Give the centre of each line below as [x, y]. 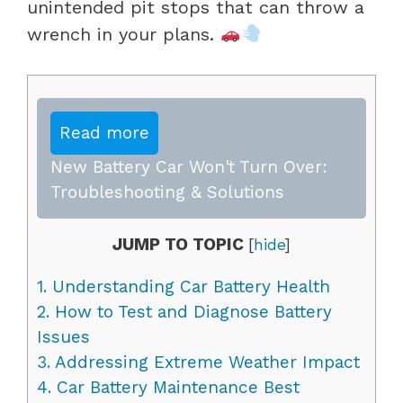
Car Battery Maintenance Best [175, 387]
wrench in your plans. [124, 34]
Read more [104, 132]
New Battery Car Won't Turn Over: [189, 166]
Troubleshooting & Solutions [167, 192]
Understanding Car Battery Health [188, 286]
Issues [63, 336]
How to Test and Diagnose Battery [191, 311]
